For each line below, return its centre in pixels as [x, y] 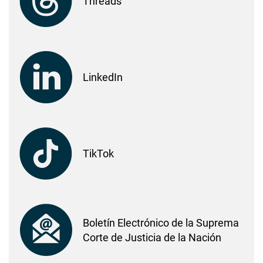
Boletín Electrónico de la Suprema [161, 223]
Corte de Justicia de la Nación [152, 238]
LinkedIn [103, 77]
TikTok [98, 154]
